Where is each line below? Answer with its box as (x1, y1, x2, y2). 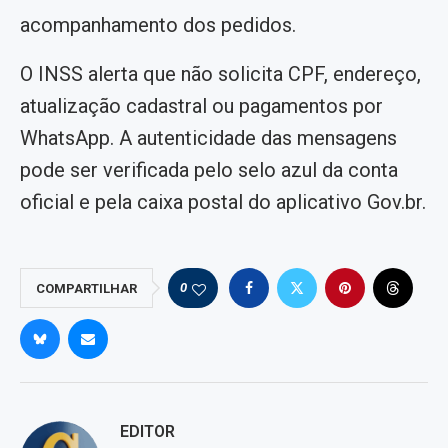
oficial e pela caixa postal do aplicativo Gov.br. (20, 190, 426, 215)
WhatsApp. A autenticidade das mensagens (20, 126, 397, 151)
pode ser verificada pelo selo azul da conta (20, 158, 398, 183)
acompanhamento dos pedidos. (20, 13, 296, 38)
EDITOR (120, 422, 175, 442)
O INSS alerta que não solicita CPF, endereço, (20, 62, 421, 87)
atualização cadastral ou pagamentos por (20, 94, 383, 119)
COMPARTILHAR (36, 281, 137, 297)
